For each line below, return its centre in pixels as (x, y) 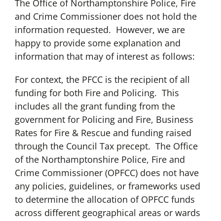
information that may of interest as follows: (105, 56)
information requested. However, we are (100, 30)
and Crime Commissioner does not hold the (106, 17)
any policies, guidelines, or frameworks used (107, 186)
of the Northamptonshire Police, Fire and (100, 160)
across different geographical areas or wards (107, 213)
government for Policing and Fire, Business (104, 120)
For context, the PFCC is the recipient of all (102, 80)
